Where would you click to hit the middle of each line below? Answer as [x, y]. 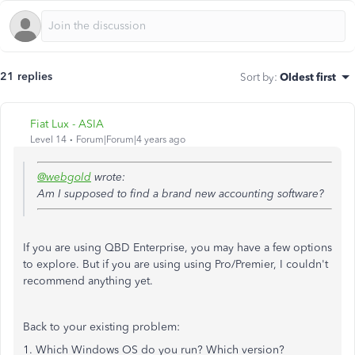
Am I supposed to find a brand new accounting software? [181, 194]
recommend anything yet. [88, 281]
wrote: [108, 177]
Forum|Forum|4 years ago [131, 139]
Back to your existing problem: [101, 327]
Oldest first [308, 77]
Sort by [257, 77]
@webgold [64, 177]
